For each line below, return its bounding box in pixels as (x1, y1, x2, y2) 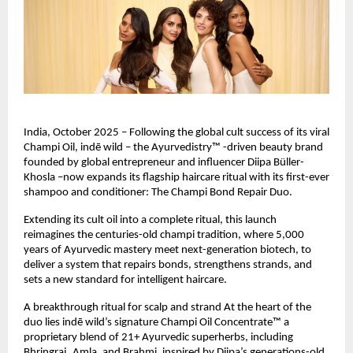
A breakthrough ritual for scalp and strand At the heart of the (24, 302, 311, 314)
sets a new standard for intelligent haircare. (24, 274, 227, 287)
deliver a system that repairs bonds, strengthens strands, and (24, 259, 312, 272)
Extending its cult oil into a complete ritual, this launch (24, 214, 277, 227)
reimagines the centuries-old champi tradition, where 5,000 (24, 229, 304, 242)
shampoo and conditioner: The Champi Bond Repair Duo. (24, 187, 292, 199)
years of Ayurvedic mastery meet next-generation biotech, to (24, 244, 311, 257)
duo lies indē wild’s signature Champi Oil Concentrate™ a (24, 317, 289, 329)
